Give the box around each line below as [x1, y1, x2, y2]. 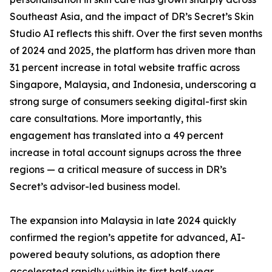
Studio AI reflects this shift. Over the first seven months [10, 27, 262, 40]
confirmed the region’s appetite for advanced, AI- [10, 231, 245, 244]
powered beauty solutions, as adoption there [10, 248, 220, 261]
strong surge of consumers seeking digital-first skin [10, 95, 247, 108]
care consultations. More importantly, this [10, 112, 202, 125]
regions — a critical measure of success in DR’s [10, 163, 226, 176]
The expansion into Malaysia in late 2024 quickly [10, 214, 236, 227]
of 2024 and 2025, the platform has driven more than [10, 44, 256, 57]
